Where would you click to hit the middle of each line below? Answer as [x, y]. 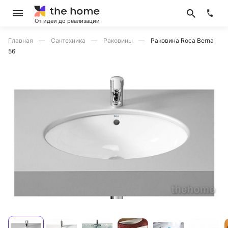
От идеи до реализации [67, 21]
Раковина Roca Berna [182, 40]
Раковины [119, 40]
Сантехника [69, 40]
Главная [21, 40]
